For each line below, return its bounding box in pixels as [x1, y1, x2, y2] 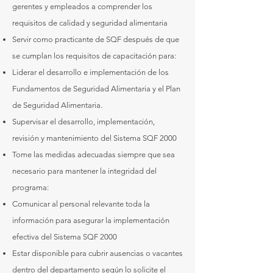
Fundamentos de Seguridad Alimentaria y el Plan [12, 84, 180, 93]
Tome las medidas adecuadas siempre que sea [12, 150, 175, 159]
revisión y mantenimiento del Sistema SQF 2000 [12, 133, 177, 143]
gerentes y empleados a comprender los [12, 2, 152, 11]
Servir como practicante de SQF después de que [12, 35, 179, 44]
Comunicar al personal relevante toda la [12, 199, 150, 208]
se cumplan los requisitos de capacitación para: [12, 51, 176, 60]
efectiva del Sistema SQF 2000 [12, 232, 117, 241]
